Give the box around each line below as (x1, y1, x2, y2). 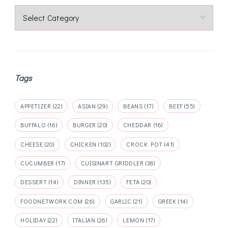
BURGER (73, 121, 96, 129)
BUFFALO (20, 121, 46, 129)
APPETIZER (20, 102, 51, 110)
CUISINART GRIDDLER (80, 159, 144, 167)
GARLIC (110, 196, 132, 205)
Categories (14, 6, 57, 19)
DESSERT (20, 178, 47, 186)
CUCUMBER (20, 159, 54, 167)
